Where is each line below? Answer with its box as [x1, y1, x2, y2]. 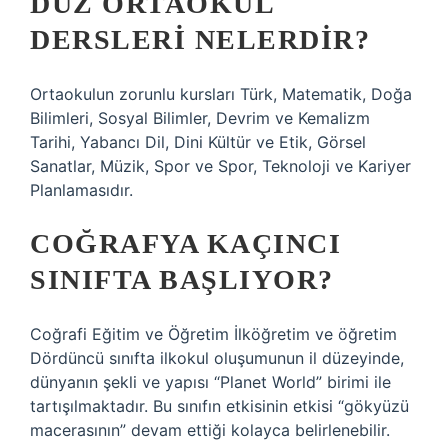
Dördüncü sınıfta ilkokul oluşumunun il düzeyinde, [30, 348, 404, 368]
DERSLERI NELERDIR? [30, 24, 370, 55]
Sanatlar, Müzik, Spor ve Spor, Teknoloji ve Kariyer [30, 156, 411, 176]
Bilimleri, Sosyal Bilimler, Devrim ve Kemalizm [30, 108, 370, 128]
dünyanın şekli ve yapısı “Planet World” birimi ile [30, 372, 391, 392]
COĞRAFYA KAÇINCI [30, 228, 341, 259]
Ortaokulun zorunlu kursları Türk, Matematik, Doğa [30, 84, 412, 104]
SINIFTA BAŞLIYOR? [30, 264, 334, 295]
